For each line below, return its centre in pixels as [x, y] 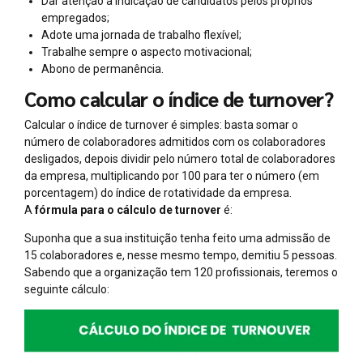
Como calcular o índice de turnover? [179, 98]
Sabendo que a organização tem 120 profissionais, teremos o [181, 272]
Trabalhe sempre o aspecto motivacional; [147, 51]
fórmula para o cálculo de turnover [128, 209]
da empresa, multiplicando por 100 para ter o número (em [172, 175]
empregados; [75, 17]
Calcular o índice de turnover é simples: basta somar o [161, 124]
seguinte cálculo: [67, 289]
